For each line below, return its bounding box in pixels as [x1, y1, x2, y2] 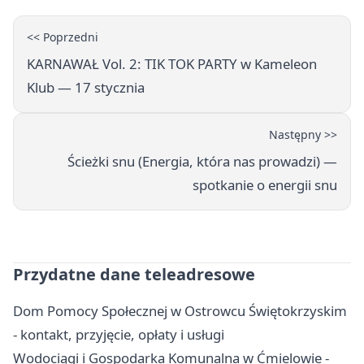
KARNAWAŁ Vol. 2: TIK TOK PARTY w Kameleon [27, 54, 317, 74]
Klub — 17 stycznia [27, 78, 145, 97]
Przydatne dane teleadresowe [13, 263, 255, 286]
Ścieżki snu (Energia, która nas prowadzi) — [67, 152, 337, 171]
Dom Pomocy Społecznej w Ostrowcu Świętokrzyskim [13, 301, 347, 321]
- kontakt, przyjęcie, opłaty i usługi [13, 325, 224, 344]
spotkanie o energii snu [193, 175, 337, 195]
